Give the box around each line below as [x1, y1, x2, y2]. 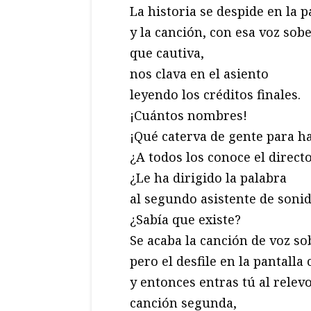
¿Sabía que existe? [130, 211, 241, 228]
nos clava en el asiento [130, 65, 269, 83]
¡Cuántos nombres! [130, 107, 247, 124]
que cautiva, [130, 44, 204, 62]
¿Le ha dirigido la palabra [130, 169, 287, 187]
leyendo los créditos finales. [130, 86, 301, 103]
